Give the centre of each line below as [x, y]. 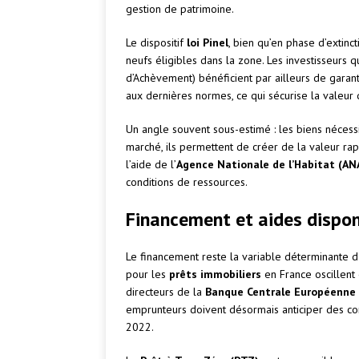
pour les [147, 274]
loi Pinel [208, 43]
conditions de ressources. [187, 182]
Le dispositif [156, 43]
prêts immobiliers [215, 274]
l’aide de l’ [151, 165]
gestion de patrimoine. [180, 9]
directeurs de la [165, 292]
